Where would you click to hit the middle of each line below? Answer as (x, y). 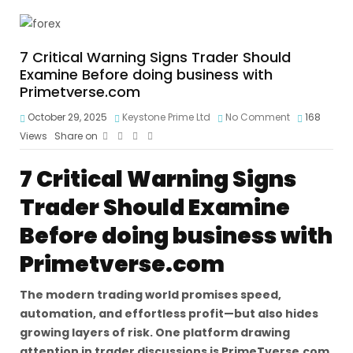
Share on (76, 136)
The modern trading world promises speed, (150, 295)
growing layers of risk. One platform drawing (155, 333)
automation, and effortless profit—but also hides (169, 314)
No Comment (258, 117)
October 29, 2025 (66, 117)
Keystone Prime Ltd (166, 117)
